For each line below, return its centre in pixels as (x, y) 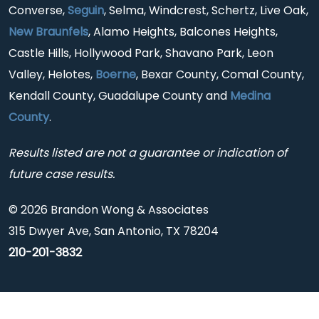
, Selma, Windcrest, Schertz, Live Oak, (206, 11)
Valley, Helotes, (52, 75)
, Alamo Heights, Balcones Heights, (183, 32)
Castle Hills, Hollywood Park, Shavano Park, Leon (141, 53)
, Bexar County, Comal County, (220, 75)
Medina (250, 96)
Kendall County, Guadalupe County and (119, 96)
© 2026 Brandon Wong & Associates (109, 210)
